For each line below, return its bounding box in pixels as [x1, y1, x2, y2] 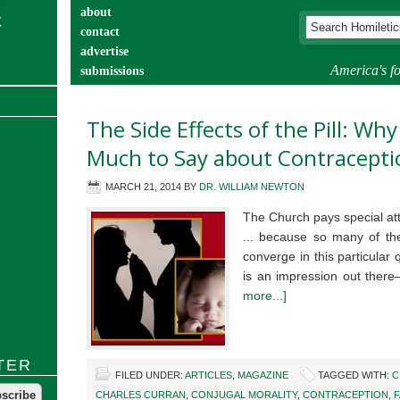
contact [80, 25, 120, 38]
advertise [80, 45, 129, 58]
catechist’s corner [80, 84, 173, 97]
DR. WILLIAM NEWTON [199, 181, 304, 192]
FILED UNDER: [115, 370, 185, 380]
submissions [80, 64, 144, 78]
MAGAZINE [237, 370, 288, 380]
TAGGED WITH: [318, 370, 392, 380]
